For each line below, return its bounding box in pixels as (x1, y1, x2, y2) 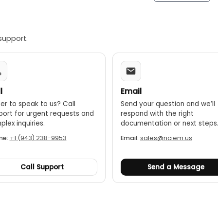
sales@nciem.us (140, 134, 192, 142)
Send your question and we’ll (121, 99, 215, 109)
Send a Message (147, 163, 205, 172)
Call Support (20, 163, 64, 172)
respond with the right (121, 109, 194, 118)
